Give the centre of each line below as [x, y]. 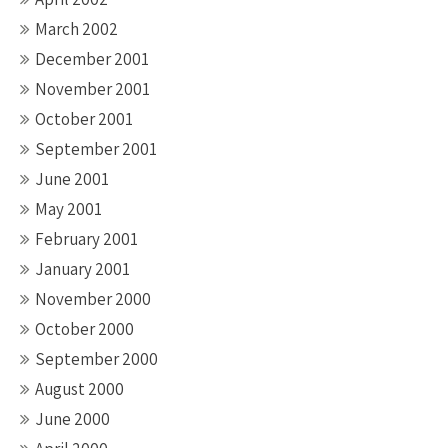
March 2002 [76, 29]
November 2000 [93, 299]
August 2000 [79, 389]
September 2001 [96, 149]
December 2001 [92, 59]
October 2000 [84, 329]
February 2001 [86, 239]
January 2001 [82, 269]
